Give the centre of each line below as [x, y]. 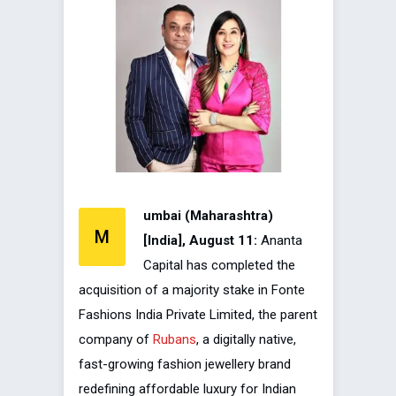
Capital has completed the [219, 266]
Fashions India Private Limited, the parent [198, 315]
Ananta [280, 241]
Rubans [175, 340]
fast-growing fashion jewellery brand [185, 365]
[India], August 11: [200, 241]
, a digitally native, [246, 340]
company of [116, 340]
